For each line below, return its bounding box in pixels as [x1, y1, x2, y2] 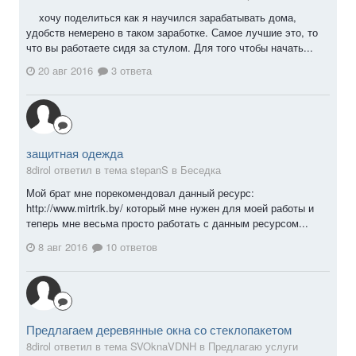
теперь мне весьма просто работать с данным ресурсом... [26, 215, 308, 231]
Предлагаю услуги [208, 339, 298, 354]
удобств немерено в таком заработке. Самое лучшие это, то [26, 24, 318, 40]
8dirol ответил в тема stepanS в [26, 162, 180, 178]
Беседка [180, 162, 221, 178]
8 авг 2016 [38, 239, 87, 255]
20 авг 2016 [38, 63, 93, 79]
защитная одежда [26, 145, 123, 162]
